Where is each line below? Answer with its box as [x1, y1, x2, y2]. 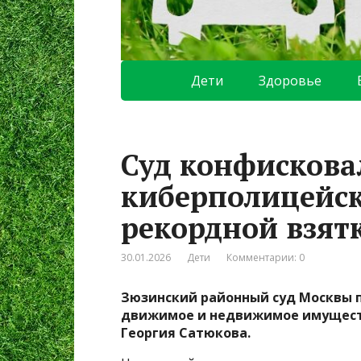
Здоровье [259, 72, 322, 90]
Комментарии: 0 [226, 251, 305, 265]
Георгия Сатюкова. [121, 324, 251, 342]
